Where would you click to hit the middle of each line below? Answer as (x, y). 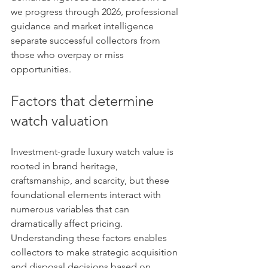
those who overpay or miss (68, 55)
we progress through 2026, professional (96, 12)
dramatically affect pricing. (68, 223)
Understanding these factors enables (90, 238)
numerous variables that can (71, 209)
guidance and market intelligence (83, 26)
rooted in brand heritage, (66, 166)
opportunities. (41, 69)
